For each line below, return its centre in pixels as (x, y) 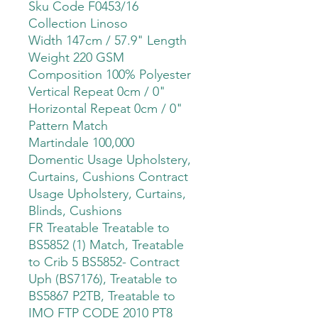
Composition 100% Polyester (110, 75)
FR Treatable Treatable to (99, 228)
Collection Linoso (78, 24)
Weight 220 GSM (76, 58)
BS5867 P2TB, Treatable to (102, 296)
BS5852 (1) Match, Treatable (106, 245)
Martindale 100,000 (81, 143)
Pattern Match (68, 126)
